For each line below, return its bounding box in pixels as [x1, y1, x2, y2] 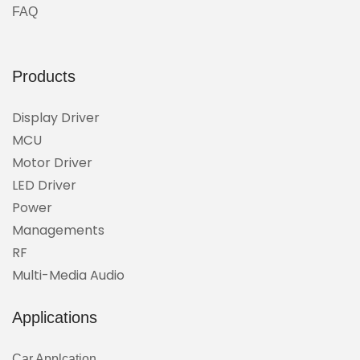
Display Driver [12, 108, 100, 127]
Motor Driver [12, 153, 92, 172]
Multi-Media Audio [12, 265, 125, 284]
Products [12, 67, 76, 85]
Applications [12, 308, 97, 326]
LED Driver [12, 175, 76, 194]
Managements [12, 220, 104, 239]
